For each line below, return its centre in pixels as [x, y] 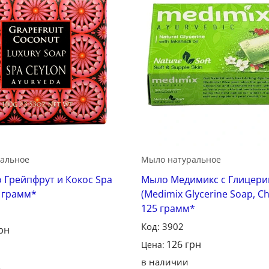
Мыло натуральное [181, 159]
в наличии [165, 261]
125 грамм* [168, 208]
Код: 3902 [163, 226]
